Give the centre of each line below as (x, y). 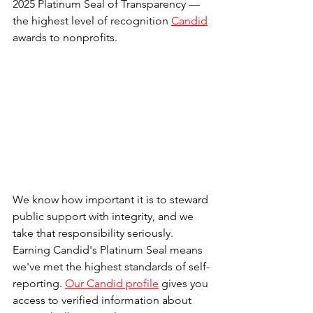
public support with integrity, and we (104, 216)
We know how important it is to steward (112, 199)
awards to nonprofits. (65, 37)
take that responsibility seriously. (94, 233)
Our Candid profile (112, 283)
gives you (185, 283)
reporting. (39, 283)
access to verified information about (103, 300)
